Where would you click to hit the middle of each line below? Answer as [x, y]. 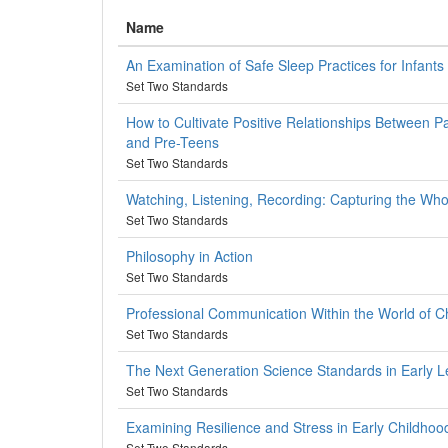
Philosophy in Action [189, 256]
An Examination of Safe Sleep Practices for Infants [285, 65]
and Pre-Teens [172, 142]
